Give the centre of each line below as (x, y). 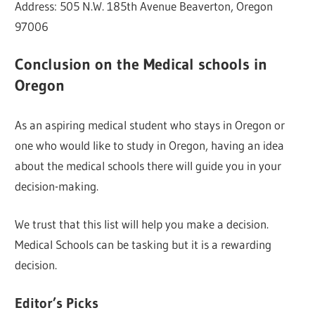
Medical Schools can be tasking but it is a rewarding (143, 245)
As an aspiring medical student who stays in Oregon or (150, 124)
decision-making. (57, 186)
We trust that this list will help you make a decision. (142, 224)
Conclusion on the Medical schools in (141, 65)
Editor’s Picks (57, 303)
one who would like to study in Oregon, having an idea (150, 145)
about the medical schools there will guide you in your (148, 165)
